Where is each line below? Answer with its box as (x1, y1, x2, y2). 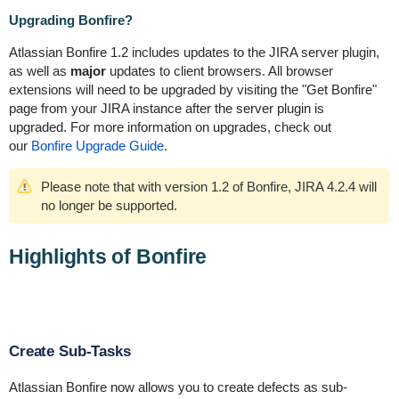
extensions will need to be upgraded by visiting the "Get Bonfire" (8, 82, 377, 97)
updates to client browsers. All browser (105, 63, 333, 78)
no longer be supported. (40, 198, 177, 213)
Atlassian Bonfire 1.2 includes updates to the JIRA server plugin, (8, 45, 379, 60)
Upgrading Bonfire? (8, 12, 133, 28)
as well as (8, 63, 70, 78)
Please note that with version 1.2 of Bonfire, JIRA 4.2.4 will (40, 179, 377, 194)
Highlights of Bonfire (8, 245, 208, 268)
